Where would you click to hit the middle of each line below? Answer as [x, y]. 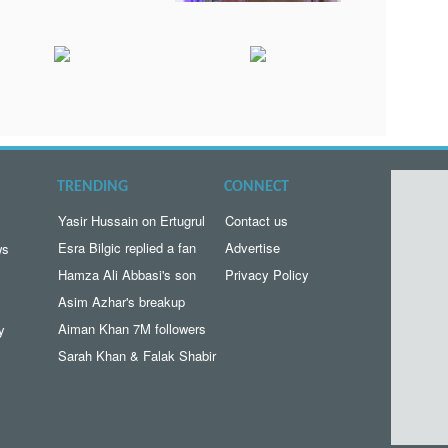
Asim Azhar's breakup [122, 302]
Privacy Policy [266, 275]
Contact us [256, 221]
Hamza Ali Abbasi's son [127, 275]
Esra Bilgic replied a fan [127, 248]
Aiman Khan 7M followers [132, 329]
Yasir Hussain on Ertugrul [132, 221]
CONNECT [256, 187]
